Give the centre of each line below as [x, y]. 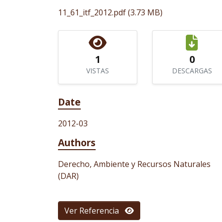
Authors [77, 142]
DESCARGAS [192, 71]
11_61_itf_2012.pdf [92, 12]
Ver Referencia [95, 211]
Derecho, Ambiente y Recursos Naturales [134, 164]
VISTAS [98, 71]
